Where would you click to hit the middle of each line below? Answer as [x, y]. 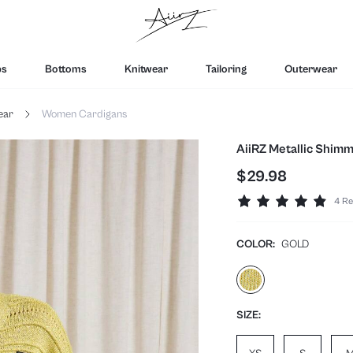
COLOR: [256, 243]
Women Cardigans [84, 113]
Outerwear [311, 69]
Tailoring [226, 69]
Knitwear [146, 69]
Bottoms [66, 69]
